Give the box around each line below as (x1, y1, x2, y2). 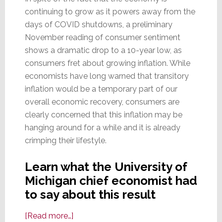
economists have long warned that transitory (24, 71, 189, 81)
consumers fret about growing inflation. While (24, 58, 190, 68)
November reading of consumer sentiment (24, 32, 180, 42)
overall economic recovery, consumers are (24, 97, 179, 107)
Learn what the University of (24, 159, 187, 174)
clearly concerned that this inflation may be (24, 110, 182, 119)
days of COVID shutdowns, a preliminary (24, 19, 172, 29)
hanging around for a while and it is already (24, 122, 180, 132)
